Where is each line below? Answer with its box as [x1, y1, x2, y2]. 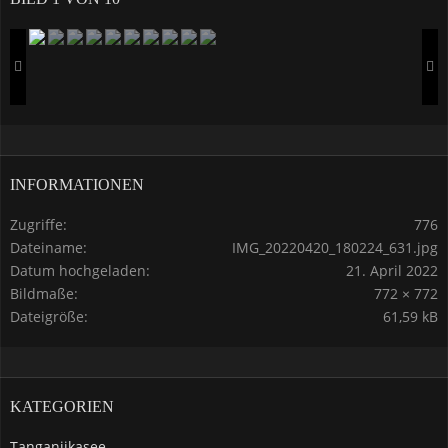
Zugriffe [10, 214, 63, 234]
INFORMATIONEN [10, 175, 144, 193]
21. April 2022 [346, 260, 438, 280]
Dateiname [10, 237, 83, 257]
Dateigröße [10, 306, 84, 326]
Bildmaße [10, 283, 74, 303]
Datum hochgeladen [10, 260, 146, 280]
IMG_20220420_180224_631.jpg [232, 237, 438, 257]
